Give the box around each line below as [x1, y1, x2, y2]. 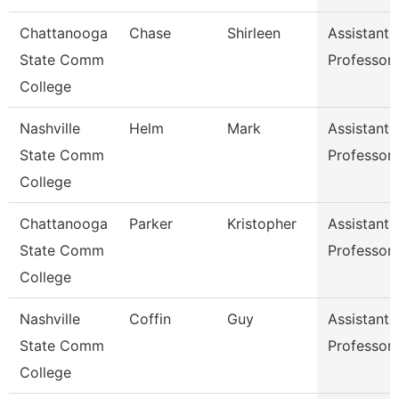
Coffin [129, 310, 171, 328]
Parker [129, 215, 173, 232]
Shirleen [227, 24, 281, 42]
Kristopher [227, 215, 297, 232]
